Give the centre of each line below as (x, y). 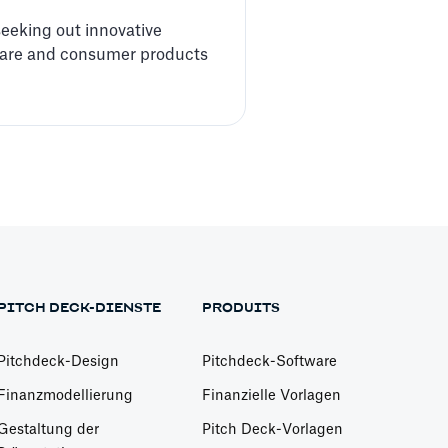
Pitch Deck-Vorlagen (273, 430)
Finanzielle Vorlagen (272, 396)
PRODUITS (241, 308)
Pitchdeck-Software (270, 362)
